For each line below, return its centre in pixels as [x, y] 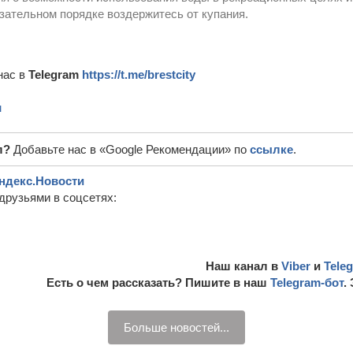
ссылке [271, 149]
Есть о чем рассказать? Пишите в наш [158, 282]
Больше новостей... [176, 327]
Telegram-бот [307, 282]
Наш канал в [243, 266]
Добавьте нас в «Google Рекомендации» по [132, 149]
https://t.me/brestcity [139, 74]
